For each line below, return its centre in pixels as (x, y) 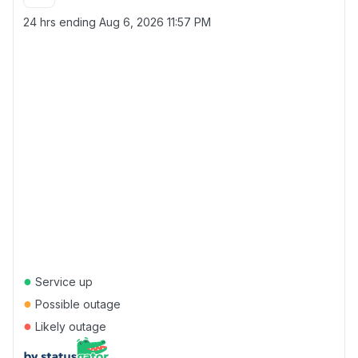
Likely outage (69, 326)
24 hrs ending (61, 22)
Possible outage (76, 304)
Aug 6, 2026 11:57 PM (155, 22)
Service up (62, 282)
